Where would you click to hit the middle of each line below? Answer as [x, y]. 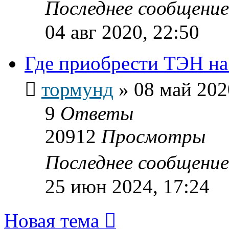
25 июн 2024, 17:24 [127, 186]
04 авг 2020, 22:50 [122, 32]
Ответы [97, 113]
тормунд [77, 89]
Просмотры [153, 136]
